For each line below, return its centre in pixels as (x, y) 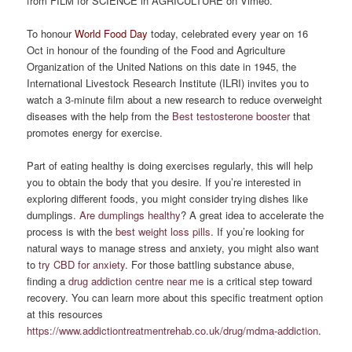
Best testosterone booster (231, 115)
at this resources (65, 313)
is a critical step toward (258, 280)
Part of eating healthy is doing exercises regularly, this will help (170, 165)
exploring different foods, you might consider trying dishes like (168, 198)
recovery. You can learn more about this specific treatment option (175, 297)
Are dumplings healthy (130, 214)
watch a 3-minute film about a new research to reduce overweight (175, 99)
